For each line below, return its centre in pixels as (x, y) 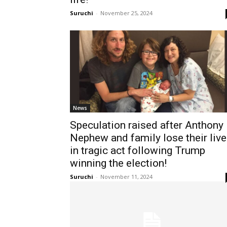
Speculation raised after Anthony (147, 125)
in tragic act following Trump (138, 150)
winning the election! (118, 163)
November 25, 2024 (126, 13)
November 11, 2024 (126, 176)
